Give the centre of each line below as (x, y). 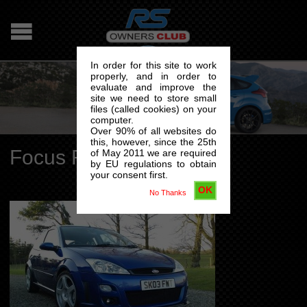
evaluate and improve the (153, 87)
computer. (112, 120)
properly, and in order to (153, 76)
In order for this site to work (153, 65)
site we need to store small (153, 98)
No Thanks (168, 192)
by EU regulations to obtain (153, 164)
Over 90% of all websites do (153, 131)
